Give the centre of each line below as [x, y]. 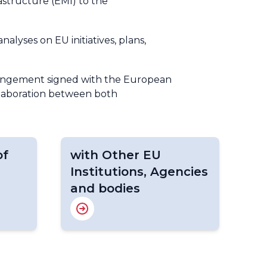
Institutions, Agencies [139, 172]
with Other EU [116, 155]
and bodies [105, 188]
